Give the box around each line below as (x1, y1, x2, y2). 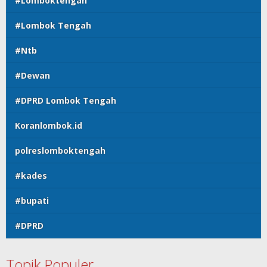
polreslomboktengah (15, 145, 105, 157)
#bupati (15, 195, 49, 207)
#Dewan (15, 70, 50, 82)
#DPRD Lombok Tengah (15, 95, 116, 107)
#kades (15, 170, 47, 182)
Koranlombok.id (15, 120, 82, 132)
